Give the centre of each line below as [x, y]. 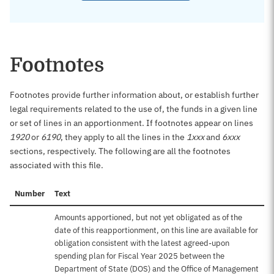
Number [30, 194]
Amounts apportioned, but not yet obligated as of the [148, 217]
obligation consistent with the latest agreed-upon [142, 243]
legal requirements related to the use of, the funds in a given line [134, 109]
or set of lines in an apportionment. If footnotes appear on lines [131, 123]
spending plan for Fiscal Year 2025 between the [139, 256]
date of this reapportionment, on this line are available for [156, 230]
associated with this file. [57, 165]
